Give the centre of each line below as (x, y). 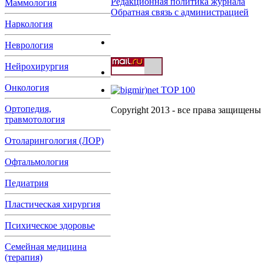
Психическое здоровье (50, 225)
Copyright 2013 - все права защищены (186, 110)
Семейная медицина (46, 247)
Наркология (29, 24)
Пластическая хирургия (52, 204)
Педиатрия (27, 183)
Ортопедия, (28, 109)
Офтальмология (37, 162)
